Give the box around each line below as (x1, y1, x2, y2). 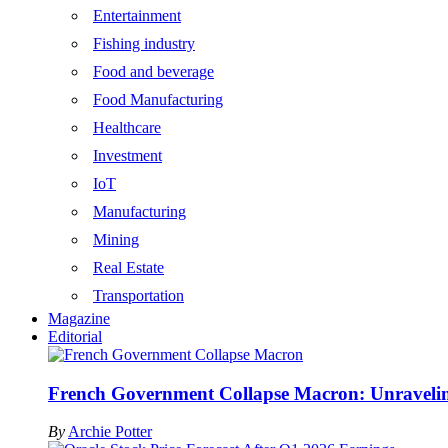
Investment (93, 147, 162, 164)
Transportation (93, 287, 184, 304)
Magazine (48, 310, 110, 327)
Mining (93, 231, 139, 248)
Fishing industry (93, 35, 195, 52)
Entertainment (93, 7, 181, 24)
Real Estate (93, 259, 164, 276)
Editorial (48, 328, 102, 345)
